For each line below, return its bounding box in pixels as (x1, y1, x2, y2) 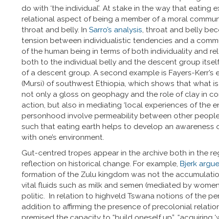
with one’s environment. (22, 132, 106, 142)
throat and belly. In (22, 25, 89, 34)
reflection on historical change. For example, (22, 159, 180, 168)
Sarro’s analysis (89, 25, 142, 34)
